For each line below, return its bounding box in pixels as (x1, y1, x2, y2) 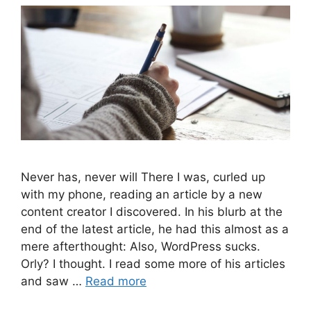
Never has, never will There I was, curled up (21, 170, 265, 184)
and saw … (21, 274, 85, 288)
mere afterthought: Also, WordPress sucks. (21, 239, 260, 253)
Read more (85, 274, 146, 288)
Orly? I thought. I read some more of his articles (21, 257, 285, 271)
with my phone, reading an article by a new (21, 187, 262, 201)
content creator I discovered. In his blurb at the (21, 205, 283, 219)
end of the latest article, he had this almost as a (21, 222, 289, 236)
